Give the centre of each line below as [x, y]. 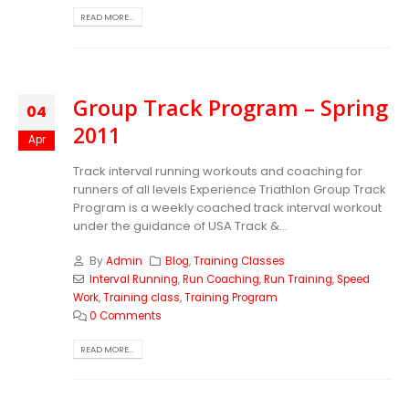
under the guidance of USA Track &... [180, 225]
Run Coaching [220, 280]
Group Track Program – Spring [231, 108]
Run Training [298, 280]
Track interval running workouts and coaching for [218, 171]
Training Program [231, 298]
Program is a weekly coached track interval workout [227, 207]
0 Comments [125, 316]
